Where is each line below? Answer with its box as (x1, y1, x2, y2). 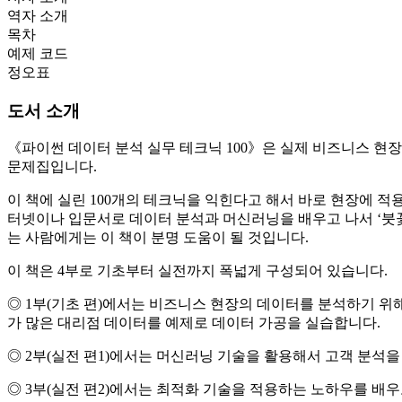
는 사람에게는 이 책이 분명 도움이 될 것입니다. (7, 230, 309, 246)
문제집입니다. (7, 159, 97, 175)
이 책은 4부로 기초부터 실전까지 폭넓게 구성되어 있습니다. (7, 263, 388, 279)
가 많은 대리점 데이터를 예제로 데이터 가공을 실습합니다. (7, 315, 380, 331)
